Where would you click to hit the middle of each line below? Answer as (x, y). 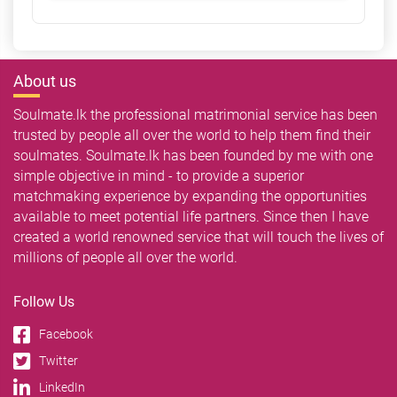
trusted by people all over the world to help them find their (192, 135)
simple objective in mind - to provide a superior (159, 175)
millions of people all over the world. (125, 257)
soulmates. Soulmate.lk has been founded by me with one (193, 155)
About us (45, 81)
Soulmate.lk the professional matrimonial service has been (195, 114)
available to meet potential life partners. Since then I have (191, 216)
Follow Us (44, 301)
